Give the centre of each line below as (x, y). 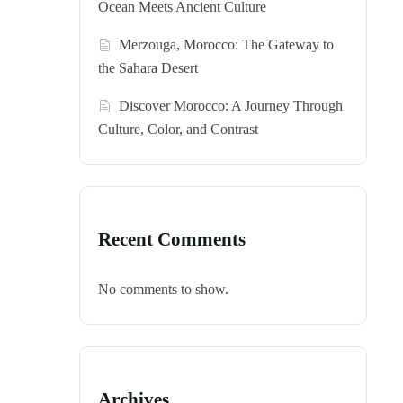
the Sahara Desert (148, 68)
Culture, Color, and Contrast (178, 130)
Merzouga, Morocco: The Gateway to (227, 45)
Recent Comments (172, 240)
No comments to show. (163, 290)
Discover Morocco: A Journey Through (231, 106)
